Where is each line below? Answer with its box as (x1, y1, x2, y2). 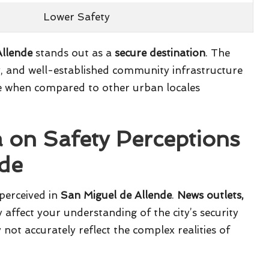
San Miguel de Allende (61, 189, 172, 202)
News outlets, (177, 189, 244, 202)
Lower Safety (43, 11, 110, 23)
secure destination (115, 47, 205, 59)
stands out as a (32, 47, 115, 59)
